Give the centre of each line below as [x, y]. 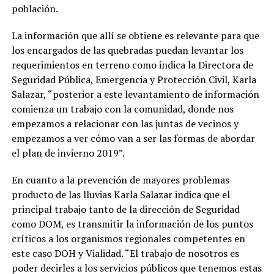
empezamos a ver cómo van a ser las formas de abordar [133, 138]
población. [35, 9]
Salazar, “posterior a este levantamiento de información [135, 94]
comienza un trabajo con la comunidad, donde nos [122, 109]
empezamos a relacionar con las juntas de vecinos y [125, 124]
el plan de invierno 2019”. [68, 153]
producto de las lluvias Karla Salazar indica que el [120, 194]
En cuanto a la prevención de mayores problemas [120, 180]
